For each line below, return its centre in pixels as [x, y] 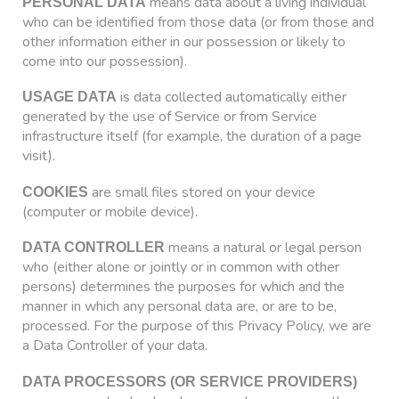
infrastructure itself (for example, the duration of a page [192, 137]
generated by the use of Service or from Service [170, 117]
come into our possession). [105, 61]
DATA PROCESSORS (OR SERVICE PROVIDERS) [190, 381]
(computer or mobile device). [110, 212]
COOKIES [55, 191]
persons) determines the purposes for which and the [183, 287]
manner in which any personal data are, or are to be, [179, 307]
